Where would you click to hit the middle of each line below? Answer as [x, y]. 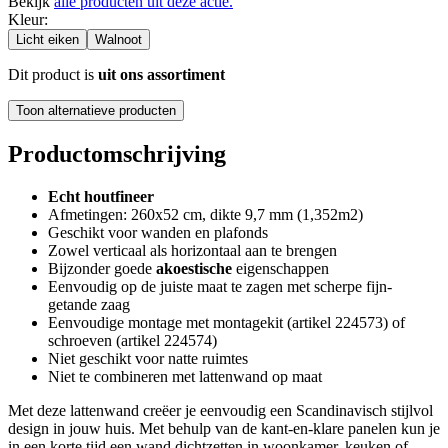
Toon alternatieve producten [96, 110]
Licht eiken [47, 39]
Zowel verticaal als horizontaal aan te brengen [192, 250]
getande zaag [89, 304]
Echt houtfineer [101, 196]
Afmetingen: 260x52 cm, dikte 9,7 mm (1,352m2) [205, 214]
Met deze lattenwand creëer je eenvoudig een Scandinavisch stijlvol [220, 410]
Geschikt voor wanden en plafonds [158, 232]
